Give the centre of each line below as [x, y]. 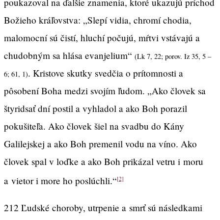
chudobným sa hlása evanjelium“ [69, 55]
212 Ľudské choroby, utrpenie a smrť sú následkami [103, 208]
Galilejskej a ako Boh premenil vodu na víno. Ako [100, 143]
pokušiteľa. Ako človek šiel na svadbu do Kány [94, 126]
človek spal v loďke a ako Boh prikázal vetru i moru [104, 161]
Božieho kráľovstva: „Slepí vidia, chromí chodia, [98, 20]
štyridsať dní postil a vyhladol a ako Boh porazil [96, 108]
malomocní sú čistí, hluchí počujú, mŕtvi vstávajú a [102, 37]
